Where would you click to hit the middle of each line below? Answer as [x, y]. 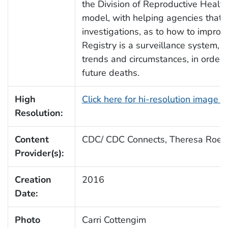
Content [32, 139]
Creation [33, 179]
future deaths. [110, 73]
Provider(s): [39, 153]
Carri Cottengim [114, 220]
